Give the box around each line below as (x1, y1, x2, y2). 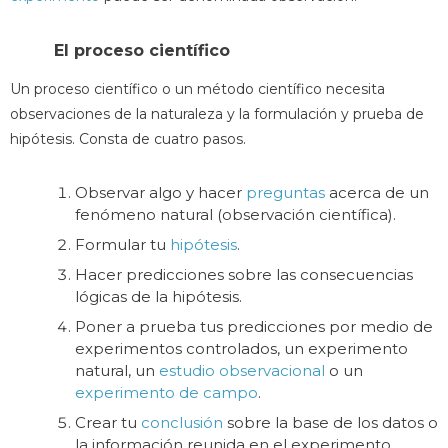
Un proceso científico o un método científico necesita (10, 79, 385, 98)
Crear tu (75, 412, 141, 432)
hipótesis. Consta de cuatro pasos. (10, 129, 246, 148)
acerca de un (325, 182, 429, 202)
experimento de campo (75, 382, 258, 402)
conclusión (141, 412, 223, 432)
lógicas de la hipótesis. (75, 286, 242, 306)
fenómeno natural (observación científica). (75, 204, 396, 224)
